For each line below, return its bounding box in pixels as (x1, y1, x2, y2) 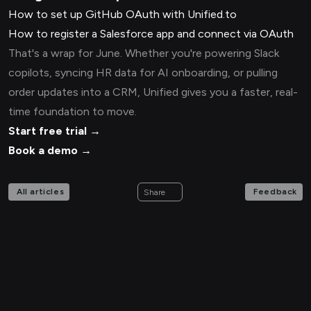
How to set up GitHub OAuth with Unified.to (8, 8, 237, 22)
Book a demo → (8, 144, 92, 158)
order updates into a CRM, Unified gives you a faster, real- (8, 85, 298, 99)
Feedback (253, 187, 297, 197)
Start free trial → (8, 124, 101, 138)
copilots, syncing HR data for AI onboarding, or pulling (8, 66, 278, 80)
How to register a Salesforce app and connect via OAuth (8, 27, 294, 41)
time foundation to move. (8, 105, 137, 119)
